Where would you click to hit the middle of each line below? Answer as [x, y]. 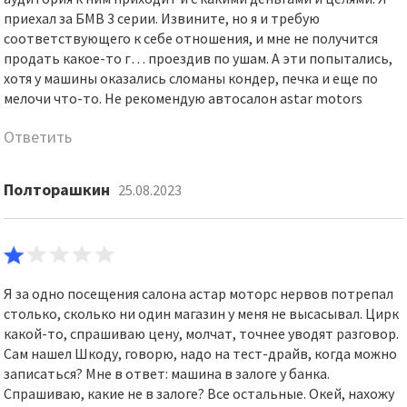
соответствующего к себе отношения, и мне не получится [191, 38]
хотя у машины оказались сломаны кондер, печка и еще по [191, 78]
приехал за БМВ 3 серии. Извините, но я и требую [162, 18]
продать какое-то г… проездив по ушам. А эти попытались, [199, 58]
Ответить [38, 137]
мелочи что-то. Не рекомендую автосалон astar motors [184, 98]
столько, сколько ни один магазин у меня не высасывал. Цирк [202, 313]
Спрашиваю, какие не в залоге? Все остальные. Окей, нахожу [199, 393]
